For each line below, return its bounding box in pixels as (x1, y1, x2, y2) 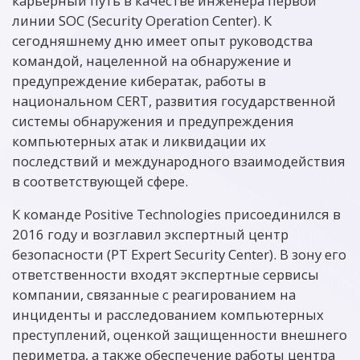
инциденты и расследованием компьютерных (12, 305, 324, 324)
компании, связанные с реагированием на (12, 285, 296, 304)
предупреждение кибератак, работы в (12, 72, 266, 90)
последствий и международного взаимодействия (12, 152, 346, 170)
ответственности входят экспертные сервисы (12, 265, 319, 284)
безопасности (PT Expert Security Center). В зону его (12, 245, 346, 264)
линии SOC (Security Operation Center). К (12, 11, 272, 30)
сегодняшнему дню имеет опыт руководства (12, 31, 313, 50)
